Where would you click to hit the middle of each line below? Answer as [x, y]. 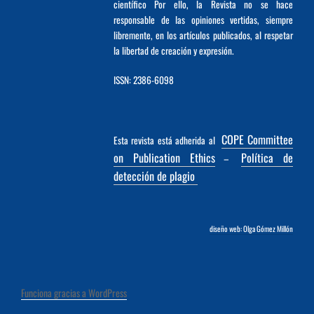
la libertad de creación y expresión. [173, 51]
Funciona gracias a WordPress [74, 292]
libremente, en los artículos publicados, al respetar [203, 35]
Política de [267, 158]
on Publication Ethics [164, 158]
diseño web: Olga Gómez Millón [251, 229]
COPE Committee [257, 140]
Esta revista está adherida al [166, 141]
